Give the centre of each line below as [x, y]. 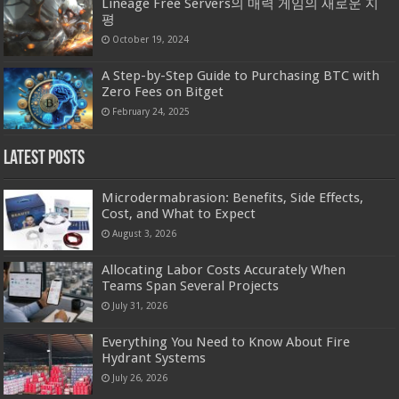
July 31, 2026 [140, 305]
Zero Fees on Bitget [163, 92]
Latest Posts [45, 159]
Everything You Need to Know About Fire [226, 342]
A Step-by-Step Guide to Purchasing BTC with [241, 76]
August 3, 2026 [145, 233]
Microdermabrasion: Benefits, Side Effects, [233, 197]
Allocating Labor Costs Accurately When [224, 269]
